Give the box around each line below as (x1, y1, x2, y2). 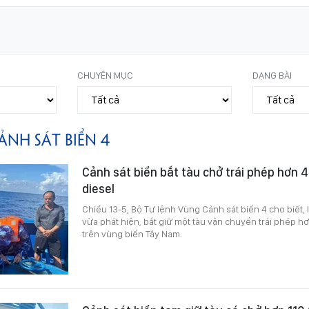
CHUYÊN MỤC (77, 69, 134, 81)
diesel (82, 181, 114, 196)
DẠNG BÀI (252, 69, 292, 81)
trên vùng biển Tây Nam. (82, 228, 182, 239)
